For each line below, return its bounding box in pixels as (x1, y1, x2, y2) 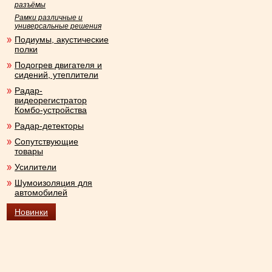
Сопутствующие (15, 137, 78, 146)
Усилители (15, 162, 56, 172)
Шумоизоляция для (15, 178, 92, 188)
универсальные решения (15, 22, 101, 30)
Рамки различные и (15, 13, 83, 22)
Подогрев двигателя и (15, 60, 102, 70)
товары (15, 146, 43, 156)
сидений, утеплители (15, 70, 98, 80)
